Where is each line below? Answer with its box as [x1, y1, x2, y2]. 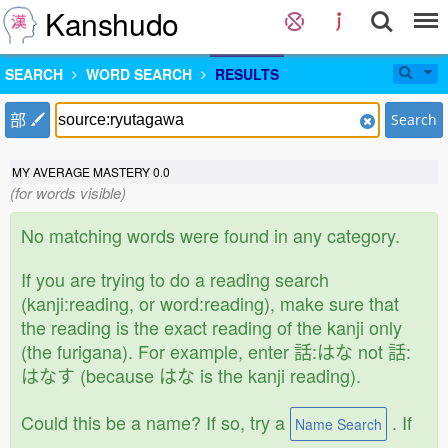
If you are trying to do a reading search [21, 266, 329, 292]
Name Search [295, 414, 382, 434]
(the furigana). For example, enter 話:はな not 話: [21, 338, 411, 364]
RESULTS [215, 64, 279, 84]
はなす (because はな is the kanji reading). [21, 362, 361, 388]
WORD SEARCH [86, 64, 192, 84]
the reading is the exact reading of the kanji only [21, 314, 402, 340]
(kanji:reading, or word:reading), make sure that [21, 290, 399, 316]
